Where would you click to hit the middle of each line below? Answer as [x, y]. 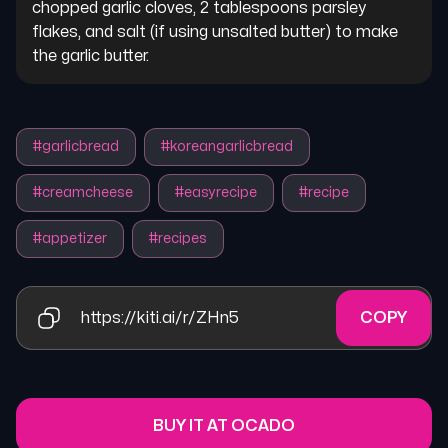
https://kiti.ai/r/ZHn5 [160, 318]
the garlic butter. [90, 56]
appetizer [74, 238]
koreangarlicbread [231, 146]
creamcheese [87, 192]
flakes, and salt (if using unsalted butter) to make [217, 32]
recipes [182, 238]
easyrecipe [220, 192]
